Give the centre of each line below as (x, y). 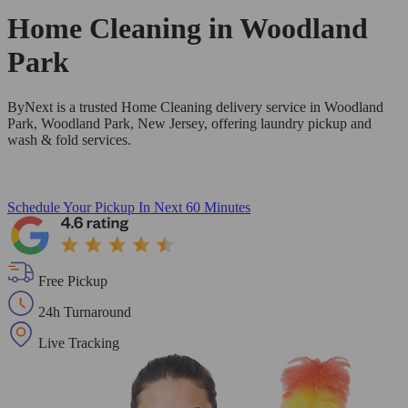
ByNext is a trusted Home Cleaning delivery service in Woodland (195, 107)
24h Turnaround (85, 311)
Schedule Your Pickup (71, 207)
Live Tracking (79, 342)
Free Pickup (73, 280)
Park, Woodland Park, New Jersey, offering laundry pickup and (189, 123)
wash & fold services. (69, 139)
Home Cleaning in (123, 29)
